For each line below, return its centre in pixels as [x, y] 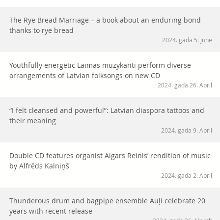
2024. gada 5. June [187, 40]
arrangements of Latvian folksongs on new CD [85, 76]
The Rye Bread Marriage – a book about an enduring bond [105, 20]
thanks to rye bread [41, 30]
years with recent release [51, 211]
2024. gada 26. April [185, 85]
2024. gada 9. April [187, 130]
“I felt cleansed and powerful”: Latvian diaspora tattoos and [107, 110]
